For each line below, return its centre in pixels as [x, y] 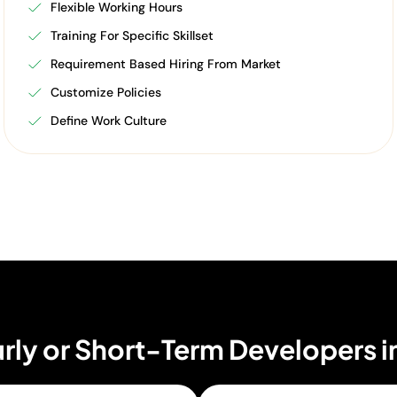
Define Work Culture [109, 121]
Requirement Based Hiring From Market [166, 64]
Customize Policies [106, 92]
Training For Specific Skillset [132, 35]
